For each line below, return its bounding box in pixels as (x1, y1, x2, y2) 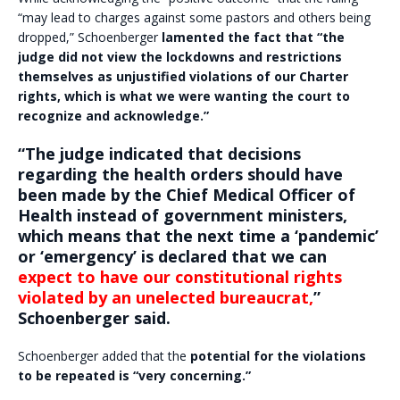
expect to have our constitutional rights (18, 265, 342, 287)
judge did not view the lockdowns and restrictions (18, 47, 342, 65)
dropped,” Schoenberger (18, 28, 158, 46)
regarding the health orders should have (18, 162, 343, 185)
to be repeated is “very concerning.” (18, 366, 251, 384)
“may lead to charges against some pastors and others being (18, 8, 371, 26)
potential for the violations (190, 346, 366, 364)
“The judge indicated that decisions (18, 142, 301, 164)
